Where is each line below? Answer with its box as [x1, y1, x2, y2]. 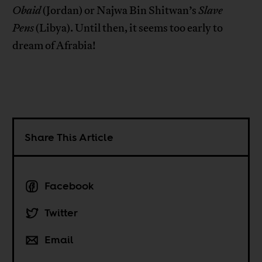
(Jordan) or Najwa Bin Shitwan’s [41, 4, 199, 18]
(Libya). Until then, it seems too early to [34, 21, 223, 36]
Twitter [44, 205, 78, 220]
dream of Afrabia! [12, 39, 96, 53]
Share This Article [25, 130, 114, 145]
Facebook [44, 178, 95, 194]
